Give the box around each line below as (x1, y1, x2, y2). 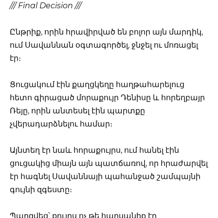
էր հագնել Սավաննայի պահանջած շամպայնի (10, 172, 200, 182)
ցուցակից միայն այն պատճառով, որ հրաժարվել (10, 159, 208, 168)
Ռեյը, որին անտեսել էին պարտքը (10, 106, 145, 116)
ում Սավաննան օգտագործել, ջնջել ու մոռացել (10, 40, 198, 50)
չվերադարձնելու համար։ (10, 119, 112, 129)
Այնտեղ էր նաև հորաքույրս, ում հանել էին (10, 145, 179, 155)
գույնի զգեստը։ (10, 185, 72, 195)
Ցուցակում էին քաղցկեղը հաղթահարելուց (10, 80, 184, 90)
